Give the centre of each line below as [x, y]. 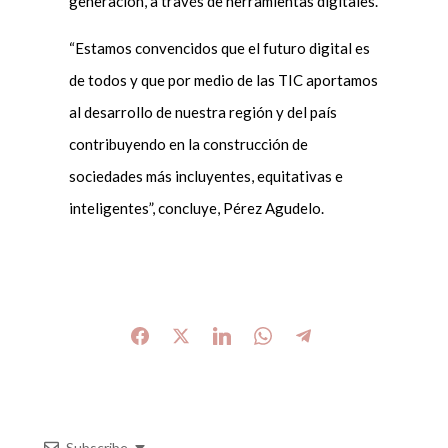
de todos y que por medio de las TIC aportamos [223, 80]
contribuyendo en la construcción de [188, 144]
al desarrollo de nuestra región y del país [202, 112]
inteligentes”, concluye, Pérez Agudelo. [196, 208]
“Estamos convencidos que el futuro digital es [219, 48]
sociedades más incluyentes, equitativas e [205, 176]
